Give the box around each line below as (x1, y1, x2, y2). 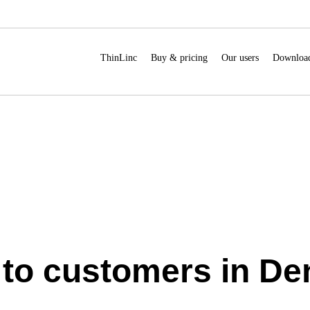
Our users (221, 53, 259, 63)
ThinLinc (100, 53, 137, 63)
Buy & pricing (151, 53, 208, 63)
